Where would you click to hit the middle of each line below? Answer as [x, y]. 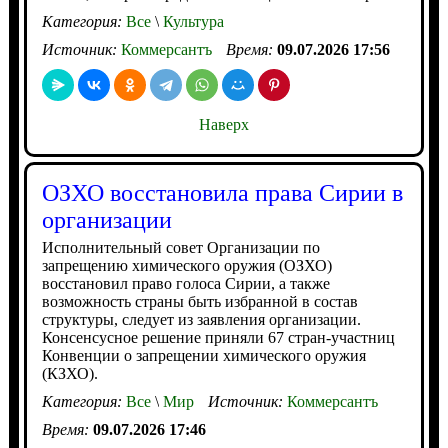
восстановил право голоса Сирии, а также [185, 283]
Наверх [223, 124]
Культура [191, 21]
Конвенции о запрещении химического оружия [203, 355]
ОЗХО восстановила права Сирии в [222, 192]
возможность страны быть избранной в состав [199, 301]
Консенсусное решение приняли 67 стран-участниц [218, 337]
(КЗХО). [69, 373]
